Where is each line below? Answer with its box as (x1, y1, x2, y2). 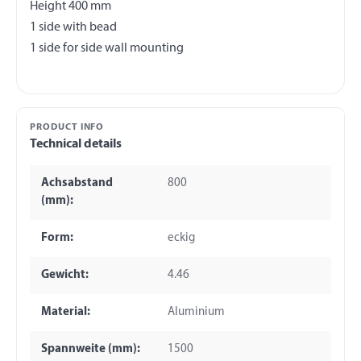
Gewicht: (40, 269, 89, 282)
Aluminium (167, 306, 225, 319)
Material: (40, 306, 90, 319)
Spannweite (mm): (40, 343, 140, 356)
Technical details (30, 138, 122, 151)
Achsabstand (40, 177, 113, 190)
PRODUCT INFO (30, 122, 105, 133)
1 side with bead (30, 20, 117, 34)
